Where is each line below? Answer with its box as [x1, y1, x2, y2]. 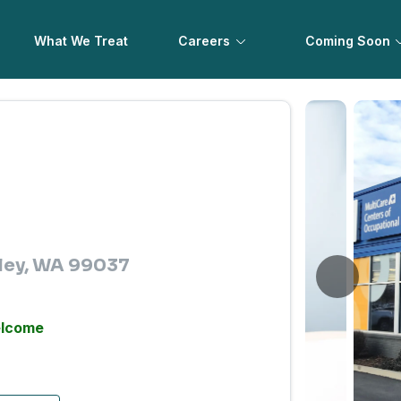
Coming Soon [304, 33, 390, 48]
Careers [178, 33, 231, 48]
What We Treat [34, 33, 129, 48]
